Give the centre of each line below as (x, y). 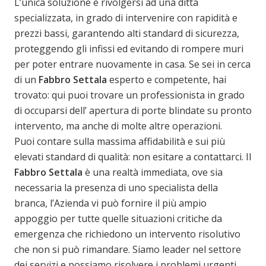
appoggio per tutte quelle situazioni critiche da (118, 218)
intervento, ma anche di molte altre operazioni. (118, 126)
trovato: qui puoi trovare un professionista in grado (129, 95)
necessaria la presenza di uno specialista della (116, 187)
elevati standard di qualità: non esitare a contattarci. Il (133, 156)
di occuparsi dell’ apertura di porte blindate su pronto (133, 110)
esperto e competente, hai (167, 79)
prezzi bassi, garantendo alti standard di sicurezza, (127, 33)
